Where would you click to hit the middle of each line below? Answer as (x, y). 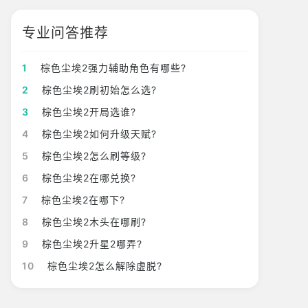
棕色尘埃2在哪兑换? (89, 178)
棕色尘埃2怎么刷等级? (94, 156)
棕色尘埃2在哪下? (83, 200)
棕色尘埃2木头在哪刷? (94, 222)
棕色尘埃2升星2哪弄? (92, 244)
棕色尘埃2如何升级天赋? (99, 134)
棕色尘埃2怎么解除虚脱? (105, 266)
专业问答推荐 (65, 33)
